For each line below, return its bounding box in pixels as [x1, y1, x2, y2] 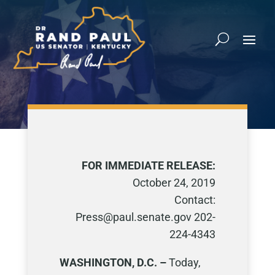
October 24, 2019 [133, 176, 216, 189]
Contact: [172, 193, 216, 206]
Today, [166, 256, 201, 269]
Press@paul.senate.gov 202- [76, 211, 216, 223]
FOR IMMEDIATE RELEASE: [82, 159, 216, 172]
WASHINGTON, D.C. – [59, 256, 166, 269]
